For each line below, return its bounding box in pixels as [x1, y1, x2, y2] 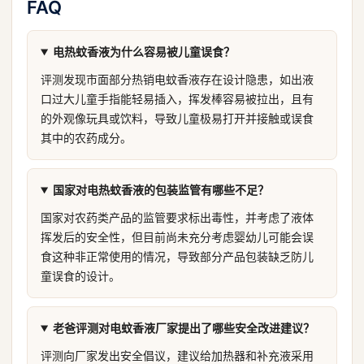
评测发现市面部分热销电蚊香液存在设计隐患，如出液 [41, 72, 314, 86]
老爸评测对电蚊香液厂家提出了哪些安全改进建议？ [52, 321, 314, 335]
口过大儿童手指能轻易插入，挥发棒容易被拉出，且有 [41, 92, 314, 106]
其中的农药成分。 [41, 131, 132, 145]
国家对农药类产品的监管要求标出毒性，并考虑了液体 [41, 210, 314, 224]
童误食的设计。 [41, 269, 120, 283]
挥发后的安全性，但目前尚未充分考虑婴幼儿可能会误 [41, 230, 314, 244]
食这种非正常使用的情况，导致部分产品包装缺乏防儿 [41, 249, 314, 263]
